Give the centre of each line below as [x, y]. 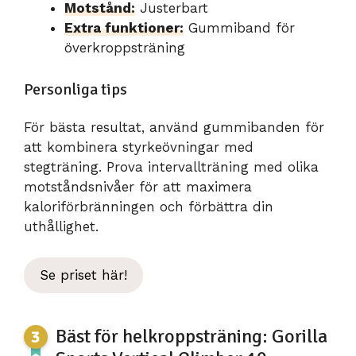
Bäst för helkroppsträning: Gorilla [192, 336]
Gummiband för [239, 27]
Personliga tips [75, 90]
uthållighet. [61, 227]
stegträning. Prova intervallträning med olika [171, 167]
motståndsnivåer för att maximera [138, 187]
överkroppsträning [125, 47]
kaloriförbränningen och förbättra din [149, 207]
